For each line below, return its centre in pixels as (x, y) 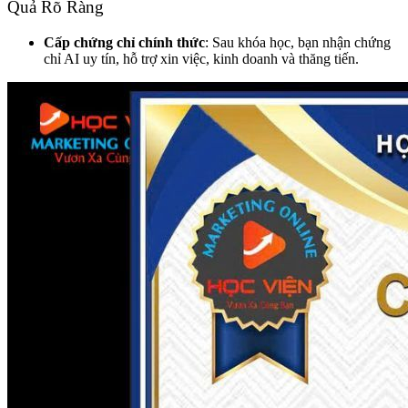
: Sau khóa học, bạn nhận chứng (298, 42)
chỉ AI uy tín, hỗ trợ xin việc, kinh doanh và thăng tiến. (201, 58)
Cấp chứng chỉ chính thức (124, 42)
